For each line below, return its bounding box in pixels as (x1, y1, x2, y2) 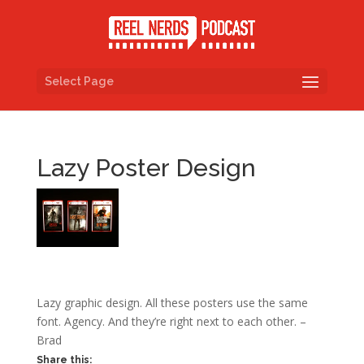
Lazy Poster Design (36, 154, 256, 182)
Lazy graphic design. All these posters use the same (36, 294, 308, 310)
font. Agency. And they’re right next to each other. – (36, 313, 306, 329)
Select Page (44, 74, 114, 88)
